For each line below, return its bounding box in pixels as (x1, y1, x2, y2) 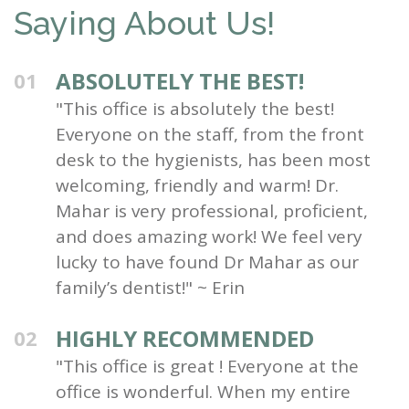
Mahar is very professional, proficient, (56, 198, 368, 223)
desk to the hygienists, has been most (56, 147, 371, 172)
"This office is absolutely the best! (56, 96, 334, 121)
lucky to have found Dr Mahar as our (56, 249, 359, 274)
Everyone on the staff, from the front (56, 121, 364, 146)
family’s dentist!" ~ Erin (56, 275, 245, 299)
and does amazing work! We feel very (56, 224, 362, 248)
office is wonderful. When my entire (56, 379, 351, 404)
